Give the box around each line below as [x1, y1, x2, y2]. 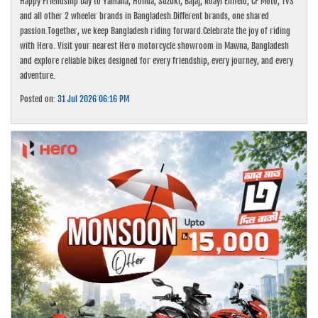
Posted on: [20, 93, 58, 104]
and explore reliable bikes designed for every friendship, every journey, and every [20, 55, 294, 66]
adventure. [20, 70, 56, 81]
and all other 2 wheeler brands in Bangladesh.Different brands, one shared [20, 10, 270, 21]
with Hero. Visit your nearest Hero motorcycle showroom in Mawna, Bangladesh [20, 40, 290, 51]
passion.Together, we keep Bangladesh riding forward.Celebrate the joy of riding [20, 25, 291, 36]
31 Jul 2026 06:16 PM [57, 93, 130, 104]
